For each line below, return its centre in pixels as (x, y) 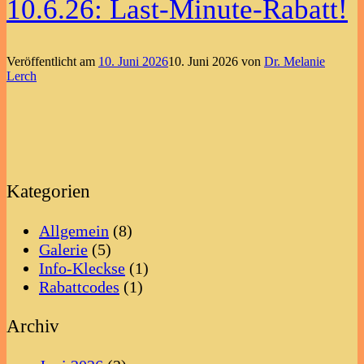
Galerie (63, 249)
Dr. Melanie (295, 62)
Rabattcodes (79, 286)
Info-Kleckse (82, 268)
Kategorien (48, 191)
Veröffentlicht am (52, 62)
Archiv (33, 326)
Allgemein (74, 230)
